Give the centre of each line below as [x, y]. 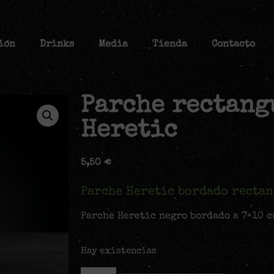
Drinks [57, 44]
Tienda [170, 44]
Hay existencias [119, 252]
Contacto [234, 44]
